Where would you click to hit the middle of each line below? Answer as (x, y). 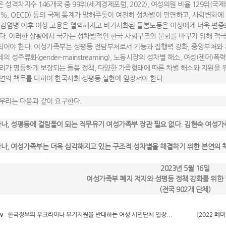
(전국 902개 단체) (185, 189)
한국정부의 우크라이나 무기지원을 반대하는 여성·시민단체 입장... (89, 214)
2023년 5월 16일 (185, 168)
